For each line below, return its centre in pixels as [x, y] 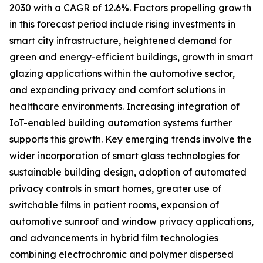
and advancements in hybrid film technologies [114, 238]
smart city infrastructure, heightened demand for [121, 41]
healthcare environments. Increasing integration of [124, 107]
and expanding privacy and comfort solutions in [118, 90]
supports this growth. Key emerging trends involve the [131, 139]
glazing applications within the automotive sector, [122, 74]
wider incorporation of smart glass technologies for [125, 156]
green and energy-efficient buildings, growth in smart [131, 57]
